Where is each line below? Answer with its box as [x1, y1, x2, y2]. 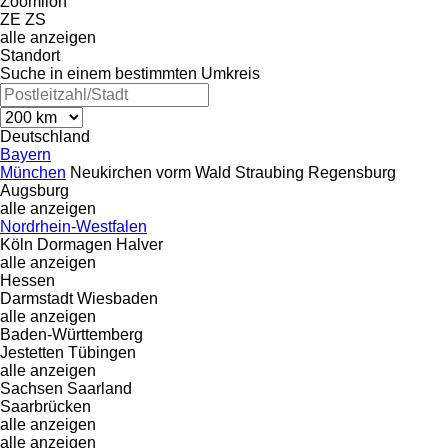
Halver [116, 235, 163, 253]
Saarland [67, 379, 132, 397]
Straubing [235, 163, 304, 181]
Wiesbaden [77, 289, 158, 307]
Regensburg [308, 163, 396, 181]
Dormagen [37, 235, 112, 253]
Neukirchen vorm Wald [70, 163, 231, 181]
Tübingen [68, 343, 136, 361]
